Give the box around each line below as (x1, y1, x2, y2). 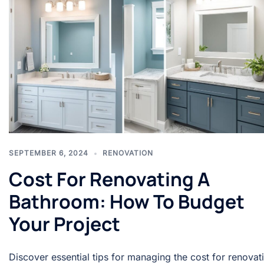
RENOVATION (103, 148, 153, 158)
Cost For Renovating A (9, 166, 210, 193)
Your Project (9, 211, 120, 237)
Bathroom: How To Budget (9, 189, 245, 215)
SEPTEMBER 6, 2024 (9, 148, 88, 158)
